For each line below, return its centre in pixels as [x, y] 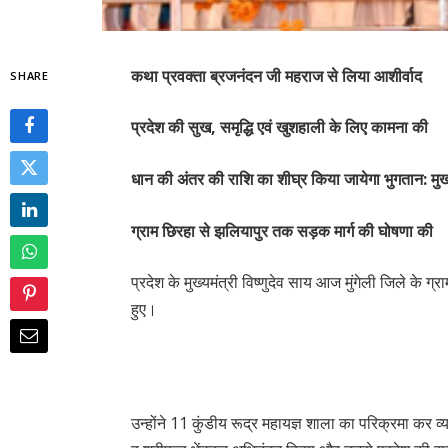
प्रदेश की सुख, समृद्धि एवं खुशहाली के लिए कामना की [280, 127]
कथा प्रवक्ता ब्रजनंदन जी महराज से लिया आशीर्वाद [277, 75]
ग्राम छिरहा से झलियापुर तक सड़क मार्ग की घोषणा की [282, 230]
